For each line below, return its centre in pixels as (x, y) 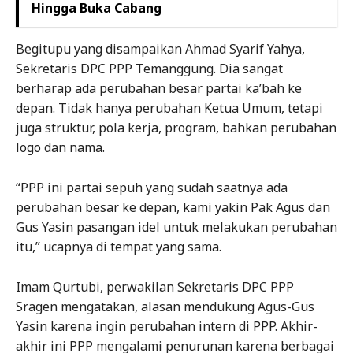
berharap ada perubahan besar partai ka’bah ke (159, 89)
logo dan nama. (60, 148)
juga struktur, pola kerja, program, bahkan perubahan (176, 128)
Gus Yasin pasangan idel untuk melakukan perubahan (176, 227)
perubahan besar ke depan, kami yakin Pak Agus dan (173, 208)
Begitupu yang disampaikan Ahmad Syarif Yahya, (160, 49)
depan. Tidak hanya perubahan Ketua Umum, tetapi (169, 108)
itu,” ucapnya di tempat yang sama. (119, 247)
